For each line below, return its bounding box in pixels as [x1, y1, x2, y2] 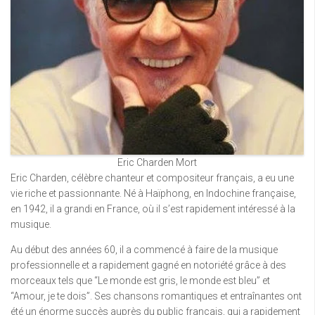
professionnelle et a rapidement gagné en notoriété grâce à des [11, 259, 286, 271]
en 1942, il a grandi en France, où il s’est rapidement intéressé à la [11, 203, 295, 214]
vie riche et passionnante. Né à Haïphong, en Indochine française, [11, 188, 296, 199]
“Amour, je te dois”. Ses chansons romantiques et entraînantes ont [11, 290, 302, 302]
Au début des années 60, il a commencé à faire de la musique [11, 244, 278, 255]
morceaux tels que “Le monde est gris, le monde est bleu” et [11, 275, 270, 286]
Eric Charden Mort [117, 157, 197, 168]
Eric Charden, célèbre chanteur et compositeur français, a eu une [11, 172, 294, 184]
